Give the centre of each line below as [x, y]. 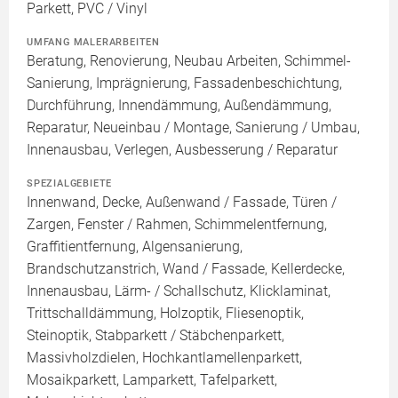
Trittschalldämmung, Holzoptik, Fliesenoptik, [165, 313]
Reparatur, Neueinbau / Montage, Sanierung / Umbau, [193, 127]
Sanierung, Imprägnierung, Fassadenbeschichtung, [184, 83]
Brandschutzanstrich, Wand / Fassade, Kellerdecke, [186, 269]
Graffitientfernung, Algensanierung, [135, 247]
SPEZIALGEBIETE [70, 183]
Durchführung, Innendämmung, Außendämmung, [179, 105]
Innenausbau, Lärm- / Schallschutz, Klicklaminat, [179, 291]
